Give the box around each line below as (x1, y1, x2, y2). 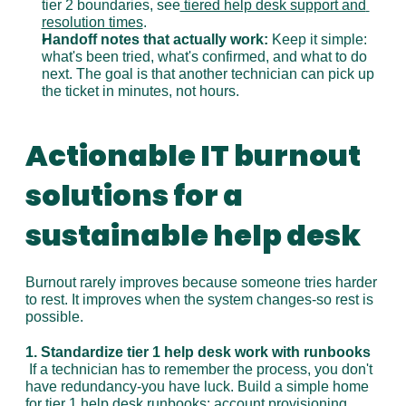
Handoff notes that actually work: (41, 32, 268, 47)
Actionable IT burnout (24, 135, 361, 176)
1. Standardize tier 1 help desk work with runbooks (24, 344, 371, 360)
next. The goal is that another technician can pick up (41, 66, 374, 82)
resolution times (41, 14, 143, 30)
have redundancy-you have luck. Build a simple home (24, 379, 369, 394)
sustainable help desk (24, 215, 361, 256)
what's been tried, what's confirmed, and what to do (41, 49, 367, 64)
